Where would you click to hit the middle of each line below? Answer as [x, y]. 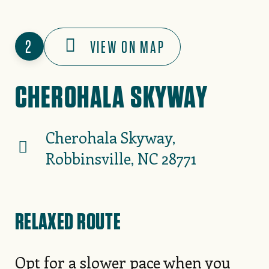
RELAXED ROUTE [68, 221]
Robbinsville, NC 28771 [121, 159]
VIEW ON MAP [127, 47]
